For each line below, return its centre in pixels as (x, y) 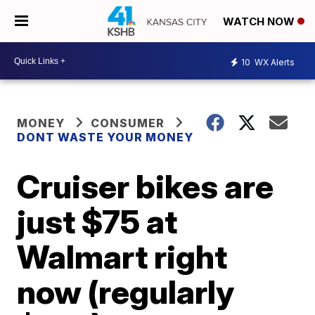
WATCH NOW (260, 22)
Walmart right (122, 257)
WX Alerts (274, 62)
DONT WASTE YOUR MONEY (105, 137)
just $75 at (97, 221)
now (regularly (126, 292)
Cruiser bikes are (146, 186)
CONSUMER (128, 123)
